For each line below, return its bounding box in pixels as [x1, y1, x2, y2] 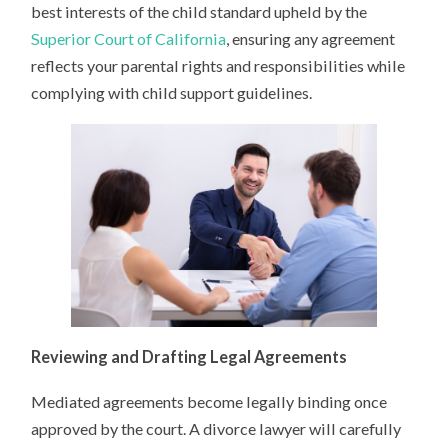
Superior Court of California [31, 28, 227, 48]
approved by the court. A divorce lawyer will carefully [31, 419, 402, 439]
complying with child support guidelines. [31, 82, 313, 102]
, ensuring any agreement [226, 28, 396, 48]
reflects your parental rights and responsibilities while [31, 55, 406, 75]
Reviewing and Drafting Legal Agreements [31, 347, 348, 367]
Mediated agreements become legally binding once [31, 392, 388, 412]
